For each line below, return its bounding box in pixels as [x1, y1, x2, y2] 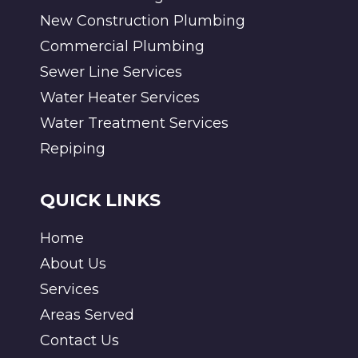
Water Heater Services [40, 89, 200, 107]
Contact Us [40, 332, 119, 350]
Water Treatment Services [40, 114, 229, 133]
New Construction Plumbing [40, 12, 245, 30]
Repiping [40, 140, 105, 158]
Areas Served [40, 306, 134, 324]
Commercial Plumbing [40, 38, 205, 56]
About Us [40, 255, 106, 273]
